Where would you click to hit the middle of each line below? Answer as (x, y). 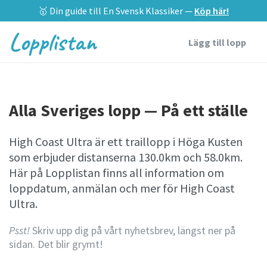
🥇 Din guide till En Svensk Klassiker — (116, 11)
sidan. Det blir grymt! (56, 244)
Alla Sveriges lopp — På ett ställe (128, 110)
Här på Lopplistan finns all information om (117, 173)
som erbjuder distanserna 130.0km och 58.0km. (126, 157)
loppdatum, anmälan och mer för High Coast (122, 188)
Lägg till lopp (217, 42)
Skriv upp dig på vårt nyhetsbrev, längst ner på (133, 230)
